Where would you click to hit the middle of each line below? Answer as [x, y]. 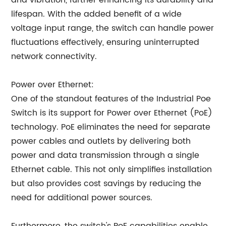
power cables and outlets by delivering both [101, 141]
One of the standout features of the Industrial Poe [111, 99]
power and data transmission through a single [105, 155]
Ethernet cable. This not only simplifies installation [112, 169]
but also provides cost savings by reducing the [106, 184]
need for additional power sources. [82, 198]
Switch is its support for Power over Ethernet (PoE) [112, 113]
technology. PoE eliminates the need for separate [111, 127]
